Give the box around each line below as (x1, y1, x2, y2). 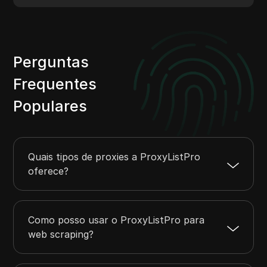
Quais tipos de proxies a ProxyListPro (28, 151, 201, 163)
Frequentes (13, 74, 97, 93)
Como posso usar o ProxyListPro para (28, 214, 205, 226)
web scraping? (28, 228, 94, 241)
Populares (13, 97, 88, 115)
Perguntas (13, 52, 89, 71)
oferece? (28, 165, 69, 178)
